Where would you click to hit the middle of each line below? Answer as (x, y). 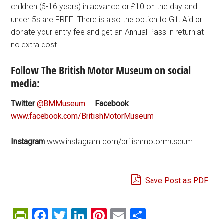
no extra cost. (35, 44)
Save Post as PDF (175, 180)
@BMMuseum (61, 103)
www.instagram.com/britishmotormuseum (119, 141)
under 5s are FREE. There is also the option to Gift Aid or (107, 19)
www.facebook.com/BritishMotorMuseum (82, 116)
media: (25, 83)
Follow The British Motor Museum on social (101, 70)
